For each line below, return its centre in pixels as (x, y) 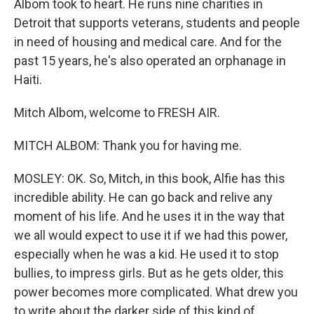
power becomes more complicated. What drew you (156, 292)
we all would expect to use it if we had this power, (151, 235)
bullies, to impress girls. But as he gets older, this (149, 273)
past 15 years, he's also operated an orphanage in (150, 61)
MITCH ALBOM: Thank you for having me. (128, 145)
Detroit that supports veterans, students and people (157, 23)
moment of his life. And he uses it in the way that (149, 216)
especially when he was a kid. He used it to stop (146, 254)
